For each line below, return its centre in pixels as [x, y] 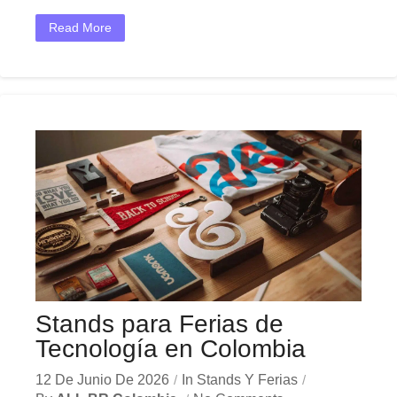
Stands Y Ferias [247, 379]
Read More [80, 28]
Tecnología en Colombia [171, 348]
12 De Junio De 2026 [102, 379]
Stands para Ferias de [160, 323]
